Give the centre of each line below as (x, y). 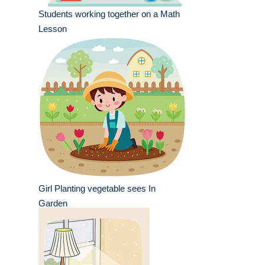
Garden (53, 203)
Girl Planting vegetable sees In (97, 189)
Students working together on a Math (109, 14)
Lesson (53, 29)
